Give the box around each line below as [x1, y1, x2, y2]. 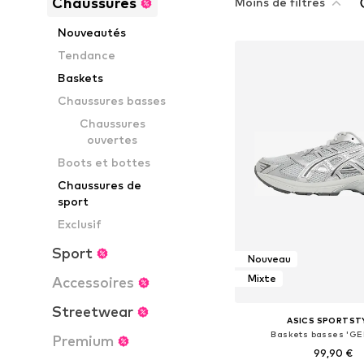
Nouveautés [58, 25, 127, 39]
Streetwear [52, 303, 133, 320]
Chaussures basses [58, 93, 167, 107]
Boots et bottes [58, 155, 151, 169]
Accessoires [52, 274, 134, 291]
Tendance [58, 48, 116, 62]
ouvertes [87, 132, 138, 146]
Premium [52, 332, 114, 349]
